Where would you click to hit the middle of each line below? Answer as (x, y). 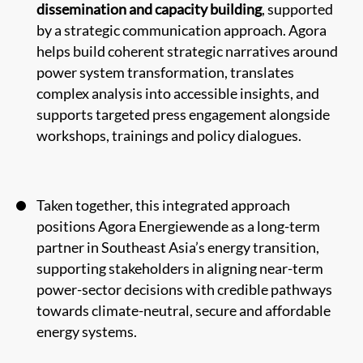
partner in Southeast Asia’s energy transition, (178, 247)
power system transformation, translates (165, 72)
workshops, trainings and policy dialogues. (169, 135)
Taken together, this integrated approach (163, 205)
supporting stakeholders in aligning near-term (180, 268)
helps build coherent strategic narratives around (187, 51)
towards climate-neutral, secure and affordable (184, 310)
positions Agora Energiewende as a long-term (178, 226)
